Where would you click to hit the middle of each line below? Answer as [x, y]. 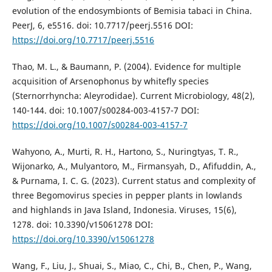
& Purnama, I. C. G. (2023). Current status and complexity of [134, 181]
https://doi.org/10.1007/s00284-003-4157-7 [100, 125]
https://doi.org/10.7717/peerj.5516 [83, 40]
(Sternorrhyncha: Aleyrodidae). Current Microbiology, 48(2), [133, 96]
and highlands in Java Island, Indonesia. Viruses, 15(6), [124, 210]
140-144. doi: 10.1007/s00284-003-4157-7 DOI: [105, 110]
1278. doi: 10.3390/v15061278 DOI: [82, 225]
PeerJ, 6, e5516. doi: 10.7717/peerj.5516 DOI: [102, 25]
